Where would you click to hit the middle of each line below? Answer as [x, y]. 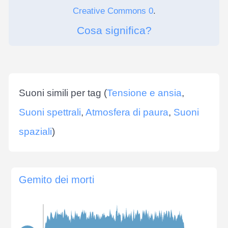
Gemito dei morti [56, 179]
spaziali [35, 131]
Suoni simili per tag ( [63, 93]
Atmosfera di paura [127, 112]
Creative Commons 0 [113, 11]
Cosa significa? [114, 30]
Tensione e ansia [144, 93]
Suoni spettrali [50, 112]
